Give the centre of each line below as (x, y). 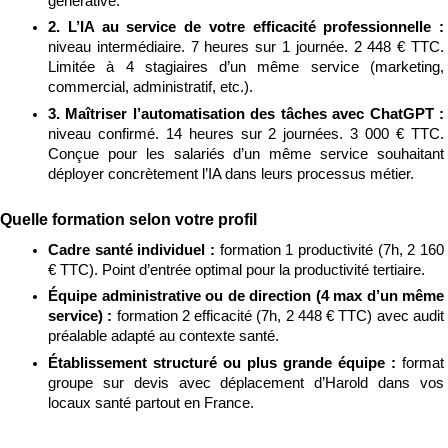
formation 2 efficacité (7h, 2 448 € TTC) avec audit (280, 316)
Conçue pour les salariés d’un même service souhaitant (246, 154)
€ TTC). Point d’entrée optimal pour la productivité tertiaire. (236, 269)
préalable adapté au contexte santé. (163, 336)
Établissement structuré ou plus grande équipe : (225, 363)
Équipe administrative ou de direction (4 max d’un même (246, 296)
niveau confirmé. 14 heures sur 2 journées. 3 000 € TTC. (246, 134)
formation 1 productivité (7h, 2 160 (332, 249)
